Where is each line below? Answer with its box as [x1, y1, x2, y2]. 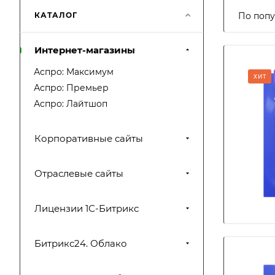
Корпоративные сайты [34, 133, 143, 144]
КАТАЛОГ [34, 10, 77, 20]
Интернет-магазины [34, 44, 135, 56]
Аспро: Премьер [34, 82, 109, 93]
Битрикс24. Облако [34, 238, 127, 249]
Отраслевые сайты [34, 168, 123, 179]
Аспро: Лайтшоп [34, 98, 107, 109]
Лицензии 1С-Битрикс [34, 203, 139, 214]
